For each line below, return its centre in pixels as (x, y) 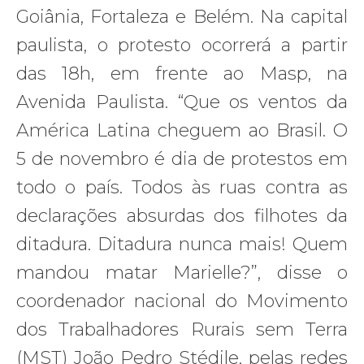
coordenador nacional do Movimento (182, 301)
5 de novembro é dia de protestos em (182, 158)
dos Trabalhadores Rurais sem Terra (182, 329)
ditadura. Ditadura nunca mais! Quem (182, 244)
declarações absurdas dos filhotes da (182, 215)
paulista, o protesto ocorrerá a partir (182, 45)
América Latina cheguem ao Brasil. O (182, 130)
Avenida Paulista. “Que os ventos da (182, 102)
